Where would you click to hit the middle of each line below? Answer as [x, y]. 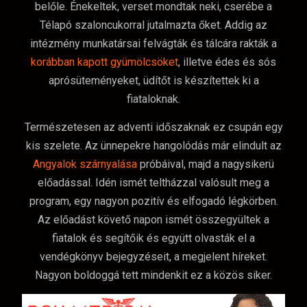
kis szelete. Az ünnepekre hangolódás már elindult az [153, 145]
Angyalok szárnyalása [85, 164]
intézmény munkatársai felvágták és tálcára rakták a [153, 43]
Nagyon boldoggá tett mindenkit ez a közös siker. [153, 275]
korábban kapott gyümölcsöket [105, 62]
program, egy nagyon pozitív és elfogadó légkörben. [153, 201]
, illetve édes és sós [227, 62]
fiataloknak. [153, 99]
